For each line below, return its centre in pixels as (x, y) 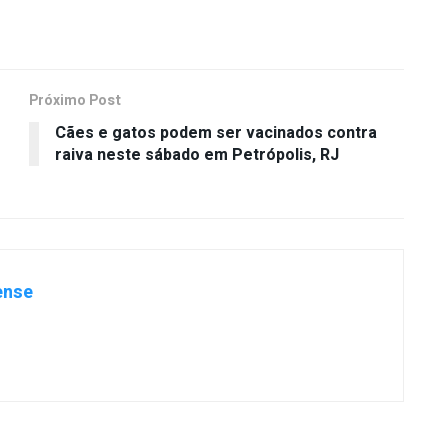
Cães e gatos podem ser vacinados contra (216, 132)
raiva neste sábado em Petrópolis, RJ (197, 154)
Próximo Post (75, 100)
